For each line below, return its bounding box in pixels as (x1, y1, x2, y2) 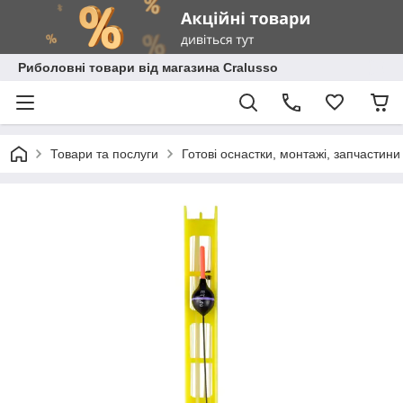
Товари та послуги (50, 147, 158, 161)
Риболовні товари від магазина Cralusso (18, 60, 278, 75)
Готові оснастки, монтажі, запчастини (182, 147, 400, 161)
